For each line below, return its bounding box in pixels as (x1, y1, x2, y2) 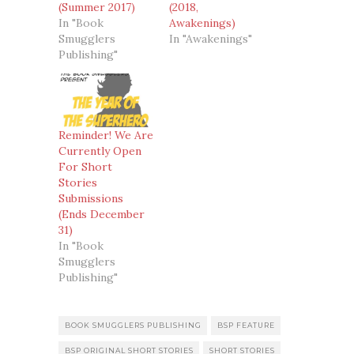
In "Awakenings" (169, 31, 252, 46)
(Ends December (58, 207, 145, 222)
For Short (58, 160, 112, 175)
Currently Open (58, 144, 141, 159)
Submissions (58, 191, 123, 206)
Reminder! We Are (58, 128, 153, 143)
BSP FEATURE (217, 321, 275, 330)
